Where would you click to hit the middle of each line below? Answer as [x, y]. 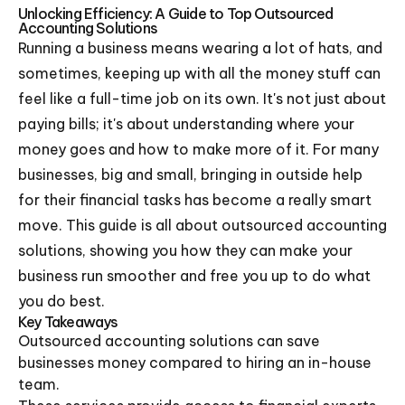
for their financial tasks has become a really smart [195, 200]
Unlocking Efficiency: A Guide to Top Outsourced [176, 14]
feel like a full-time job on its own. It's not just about [202, 99]
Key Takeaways [68, 322]
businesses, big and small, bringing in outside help [190, 174]
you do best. [61, 301]
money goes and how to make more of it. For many [198, 149]
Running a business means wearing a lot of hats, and [200, 48]
